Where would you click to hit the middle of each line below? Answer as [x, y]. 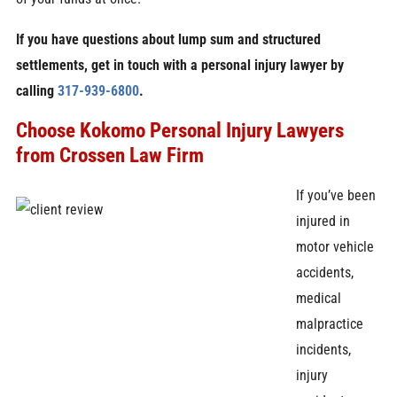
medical [319, 298]
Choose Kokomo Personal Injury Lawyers [179, 131]
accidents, [325, 272]
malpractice [330, 323]
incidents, [324, 349]
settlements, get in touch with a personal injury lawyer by [179, 65]
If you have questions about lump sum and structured [168, 39]
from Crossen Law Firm [109, 156]
